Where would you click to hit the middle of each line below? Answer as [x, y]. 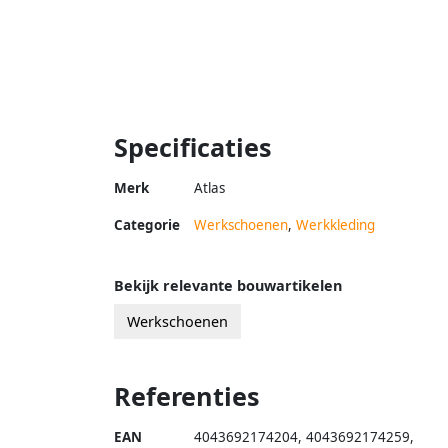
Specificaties [193, 146]
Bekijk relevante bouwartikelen [228, 285]
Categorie [147, 224]
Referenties [187, 395]
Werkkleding [335, 224]
